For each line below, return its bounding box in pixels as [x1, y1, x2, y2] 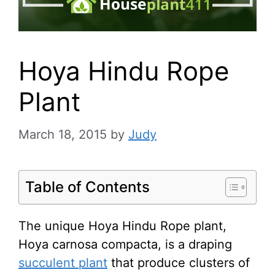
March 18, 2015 [18, 127, 107, 142]
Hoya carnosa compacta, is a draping [18, 237, 232, 252]
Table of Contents [25, 178, 150, 196]
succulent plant [18, 255, 107, 271]
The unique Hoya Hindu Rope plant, [18, 219, 227, 234]
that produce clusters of [107, 255, 250, 271]
